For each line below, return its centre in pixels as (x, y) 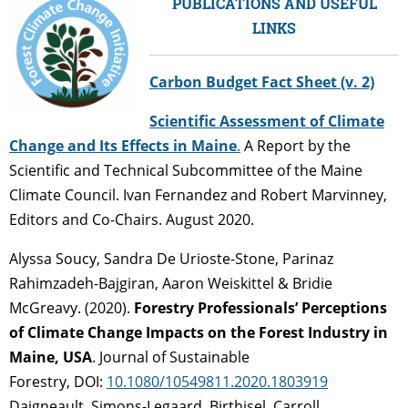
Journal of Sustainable (174, 357)
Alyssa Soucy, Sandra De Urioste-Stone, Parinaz (171, 258)
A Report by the (296, 145)
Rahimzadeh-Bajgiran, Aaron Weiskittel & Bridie (171, 283)
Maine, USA (51, 357)
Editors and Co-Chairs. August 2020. (132, 219)
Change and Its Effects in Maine (123, 145)
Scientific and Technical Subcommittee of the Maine (186, 170)
